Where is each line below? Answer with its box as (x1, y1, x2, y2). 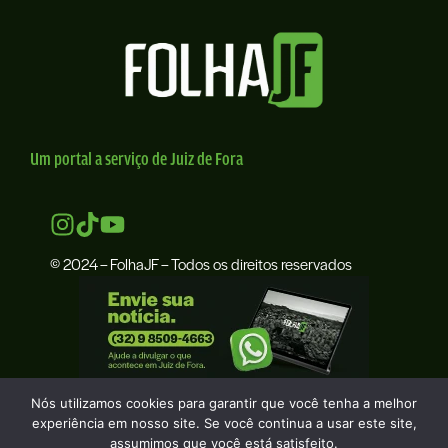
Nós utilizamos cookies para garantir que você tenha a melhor (31, 395, 417, 411)
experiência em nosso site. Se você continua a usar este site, (31, 415, 417, 431)
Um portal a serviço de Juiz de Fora (30, 147, 243, 169)
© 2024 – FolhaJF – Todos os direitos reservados (50, 252, 352, 275)
